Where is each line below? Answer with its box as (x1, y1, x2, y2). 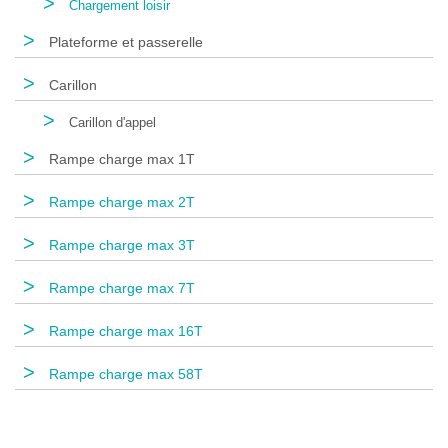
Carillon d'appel (65, 114, 156, 130)
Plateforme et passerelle (45, 33, 203, 50)
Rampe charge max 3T (45, 236, 195, 253)
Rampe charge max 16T (45, 322, 203, 339)
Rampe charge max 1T (45, 150, 195, 167)
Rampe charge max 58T (45, 365, 203, 382)
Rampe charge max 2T (45, 193, 195, 210)
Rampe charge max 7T (45, 279, 195, 296)
